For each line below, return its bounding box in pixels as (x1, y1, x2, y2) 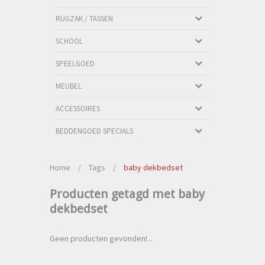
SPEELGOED (56, 59, 95, 69)
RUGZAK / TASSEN (56, 14, 113, 24)
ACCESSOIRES (56, 104, 100, 114)
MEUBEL (56, 81, 82, 91)
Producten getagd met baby (50, 187, 205, 201)
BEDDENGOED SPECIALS (56, 126, 133, 136)
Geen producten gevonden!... (50, 233, 153, 244)
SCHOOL (56, 36, 83, 46)
